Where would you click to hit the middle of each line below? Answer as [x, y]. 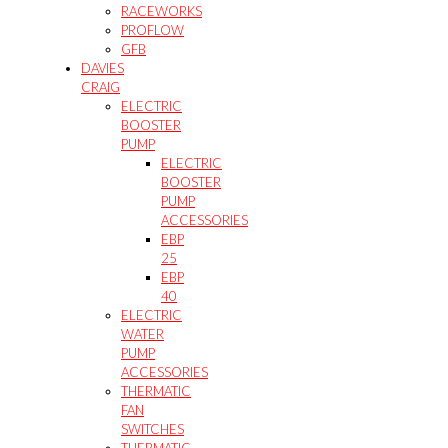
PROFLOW [152, 29]
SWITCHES [152, 428]
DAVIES [102, 67]
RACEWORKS [161, 10]
